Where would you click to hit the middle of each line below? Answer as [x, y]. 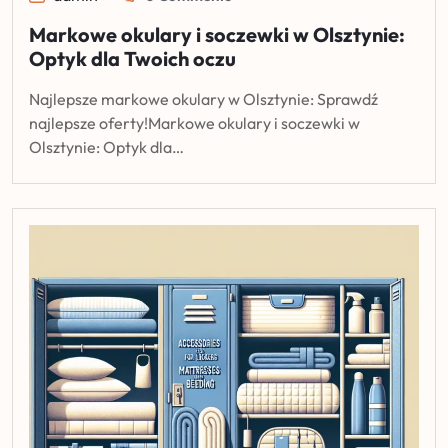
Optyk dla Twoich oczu [132, 58]
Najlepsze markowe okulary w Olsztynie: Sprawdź [203, 98]
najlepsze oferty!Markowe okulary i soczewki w [194, 122]
